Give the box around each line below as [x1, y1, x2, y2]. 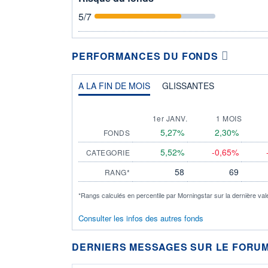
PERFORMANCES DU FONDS [72, 48, 218, 63]
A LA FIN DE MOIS [78, 79, 150, 92]
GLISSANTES [162, 79, 214, 92]
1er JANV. [152, 112, 187, 123]
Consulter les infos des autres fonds [78, 212, 203, 224]
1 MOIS [216, 112, 242, 123]
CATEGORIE [86, 147, 130, 157]
